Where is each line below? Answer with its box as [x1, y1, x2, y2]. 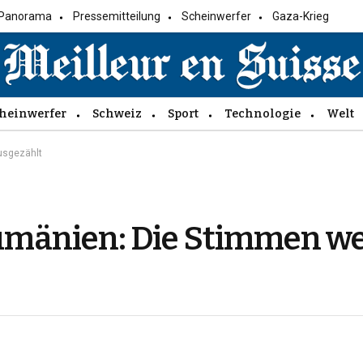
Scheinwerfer [181, 10, 252, 23]
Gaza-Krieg [272, 10, 330, 23]
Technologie [224, 106, 301, 121]
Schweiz [92, 106, 142, 121]
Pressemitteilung [73, 10, 161, 23]
